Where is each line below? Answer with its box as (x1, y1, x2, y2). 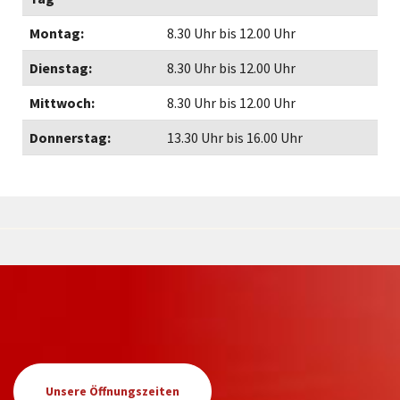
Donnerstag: (29, 129, 111, 146)
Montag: (29, 24, 84, 42)
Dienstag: (29, 59, 92, 77)
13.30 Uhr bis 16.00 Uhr (167, 129, 303, 146)
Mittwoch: (29, 94, 95, 112)
